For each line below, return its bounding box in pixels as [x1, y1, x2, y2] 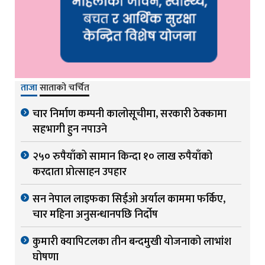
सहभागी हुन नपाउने [33, 121, 107, 139]
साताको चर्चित [40, 80, 89, 96]
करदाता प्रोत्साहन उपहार [33, 163, 127, 182]
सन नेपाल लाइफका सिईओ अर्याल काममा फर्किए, [33, 190, 225, 209]
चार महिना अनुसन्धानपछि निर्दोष [33, 206, 158, 224]
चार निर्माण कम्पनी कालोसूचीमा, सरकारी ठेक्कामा [33, 105, 227, 124]
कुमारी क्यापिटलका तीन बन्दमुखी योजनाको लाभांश [33, 233, 231, 251]
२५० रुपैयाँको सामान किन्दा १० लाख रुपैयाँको [33, 148, 212, 166]
